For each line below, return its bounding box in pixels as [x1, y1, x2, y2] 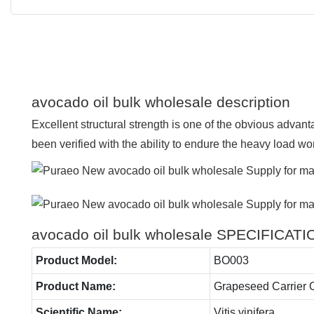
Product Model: [35, 254, 117, 266]
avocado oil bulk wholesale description [32, 93, 290, 110]
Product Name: [35, 280, 116, 292]
